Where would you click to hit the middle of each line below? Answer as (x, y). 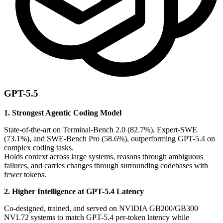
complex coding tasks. (39, 147)
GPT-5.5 (21, 94)
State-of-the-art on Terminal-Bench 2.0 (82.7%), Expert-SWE (101, 129)
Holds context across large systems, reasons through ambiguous (104, 156)
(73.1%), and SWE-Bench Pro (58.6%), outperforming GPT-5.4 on (110, 138)
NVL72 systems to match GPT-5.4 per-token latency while (97, 217)
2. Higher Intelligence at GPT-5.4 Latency (74, 191)
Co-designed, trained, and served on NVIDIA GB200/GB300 (101, 208)
